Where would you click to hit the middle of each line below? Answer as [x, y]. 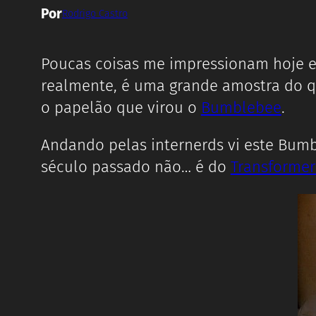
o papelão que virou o [121, 107]
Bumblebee [241, 107]
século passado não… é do [136, 167]
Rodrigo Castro [95, 14]
